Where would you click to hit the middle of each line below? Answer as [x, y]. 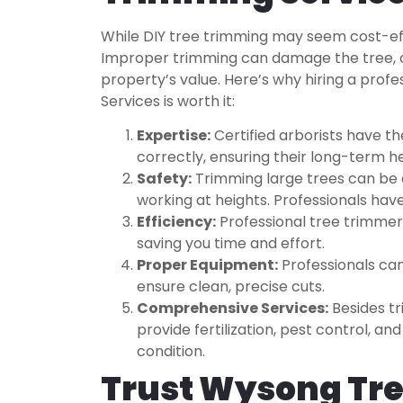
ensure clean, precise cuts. [231, 287]
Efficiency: [176, 222]
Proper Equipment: [207, 265]
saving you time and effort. [231, 244]
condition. [171, 352]
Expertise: [174, 136]
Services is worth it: [168, 101]
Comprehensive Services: [233, 309]
